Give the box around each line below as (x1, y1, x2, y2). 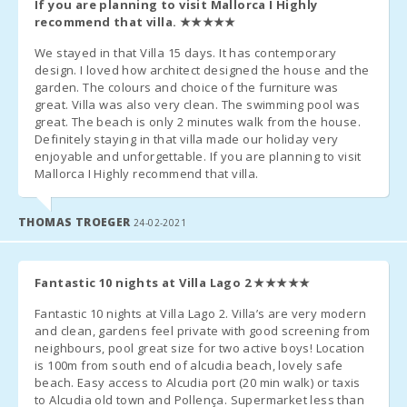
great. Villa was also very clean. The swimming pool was (35, 95, 360, 113)
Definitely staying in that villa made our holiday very (35, 130, 339, 147)
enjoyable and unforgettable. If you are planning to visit (35, 147, 362, 164)
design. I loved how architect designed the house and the (35, 61, 370, 78)
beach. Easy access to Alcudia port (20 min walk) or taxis (35, 373, 361, 391)
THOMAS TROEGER (18, 213, 134, 230)
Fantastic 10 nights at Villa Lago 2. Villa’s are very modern (35, 304, 366, 322)
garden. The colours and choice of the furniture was (35, 78, 339, 95)
